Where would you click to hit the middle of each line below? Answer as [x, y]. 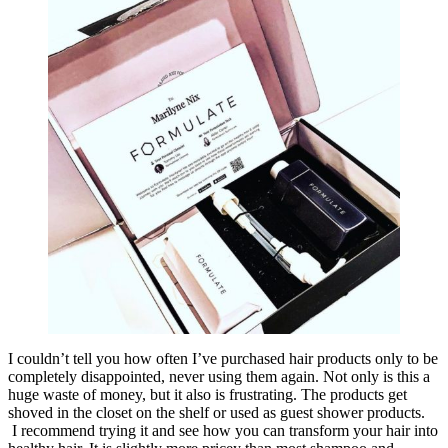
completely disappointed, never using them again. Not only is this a [219, 377]
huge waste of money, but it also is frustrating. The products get [207, 395]
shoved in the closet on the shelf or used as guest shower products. [216, 413]
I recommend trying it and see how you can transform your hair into [223, 431]
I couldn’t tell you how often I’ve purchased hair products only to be [223, 359]
